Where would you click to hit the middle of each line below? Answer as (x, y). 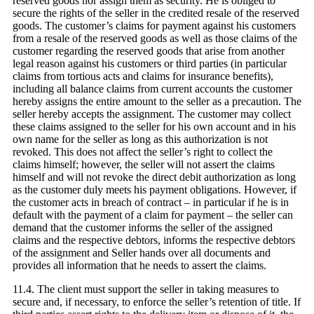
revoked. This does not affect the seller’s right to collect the (143, 152)
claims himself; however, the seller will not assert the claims (144, 165)
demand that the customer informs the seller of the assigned (143, 228)
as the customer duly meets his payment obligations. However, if (155, 190)
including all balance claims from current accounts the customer (152, 89)
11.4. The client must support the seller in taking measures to (146, 289)
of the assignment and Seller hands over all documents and (142, 253)
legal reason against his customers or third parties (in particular (150, 64)
